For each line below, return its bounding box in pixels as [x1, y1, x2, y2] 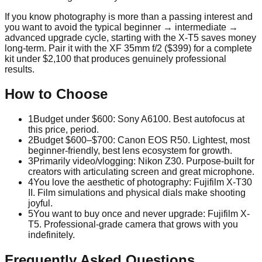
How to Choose [5, 86, 108, 102]
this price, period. [28, 125, 99, 135]
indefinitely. [28, 230, 75, 240]
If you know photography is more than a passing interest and [5, 11, 253, 22]
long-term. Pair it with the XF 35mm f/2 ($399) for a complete [5, 43, 252, 53]
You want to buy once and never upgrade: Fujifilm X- [33, 209, 250, 219]
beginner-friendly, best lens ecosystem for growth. [28, 146, 232, 156]
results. [5, 64, 35, 74]
